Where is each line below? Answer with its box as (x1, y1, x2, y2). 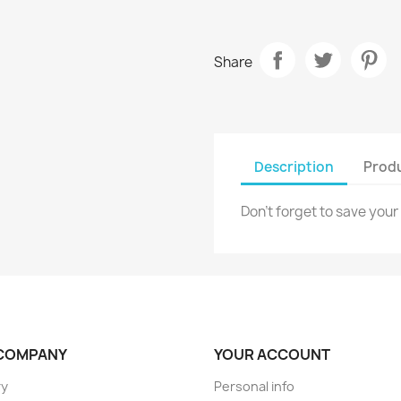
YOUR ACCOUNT (214, 345, 330, 365)
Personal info (214, 378, 294, 396)
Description (254, 157, 334, 176)
